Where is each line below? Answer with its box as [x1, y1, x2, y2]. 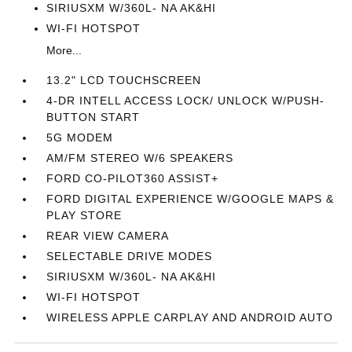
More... [46, 44, 82, 57]
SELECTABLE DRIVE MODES [46, 250, 213, 262]
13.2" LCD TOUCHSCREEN [46, 74, 202, 86]
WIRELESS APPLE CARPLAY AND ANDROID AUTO [46, 311, 334, 324]
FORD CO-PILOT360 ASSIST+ [46, 172, 219, 185]
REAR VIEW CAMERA [46, 229, 170, 242]
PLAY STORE [46, 209, 123, 222]
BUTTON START [46, 111, 141, 123]
